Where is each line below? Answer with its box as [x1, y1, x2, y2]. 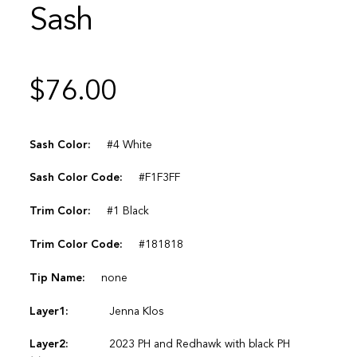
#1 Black [106, 206, 149, 218]
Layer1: [29, 305, 69, 317]
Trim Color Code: [29, 239, 123, 251]
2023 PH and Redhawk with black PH [108, 339, 290, 351]
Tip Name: [29, 272, 85, 284]
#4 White [106, 139, 152, 151]
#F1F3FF [138, 172, 180, 184]
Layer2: [29, 339, 69, 351]
